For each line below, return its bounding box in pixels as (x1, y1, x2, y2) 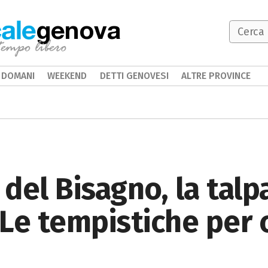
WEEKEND (47, 70, 87, 81)
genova (36, 14, 121, 44)
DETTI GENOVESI (99, 70, 169, 81)
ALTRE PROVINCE (181, 70, 251, 81)
